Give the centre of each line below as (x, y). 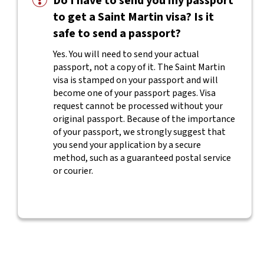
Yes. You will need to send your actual (126, 54)
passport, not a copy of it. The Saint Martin (139, 67)
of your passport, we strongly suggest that (139, 132)
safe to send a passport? (117, 34)
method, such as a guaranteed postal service (142, 158)
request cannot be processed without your (138, 106)
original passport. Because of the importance (144, 119)
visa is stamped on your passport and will (135, 80)
